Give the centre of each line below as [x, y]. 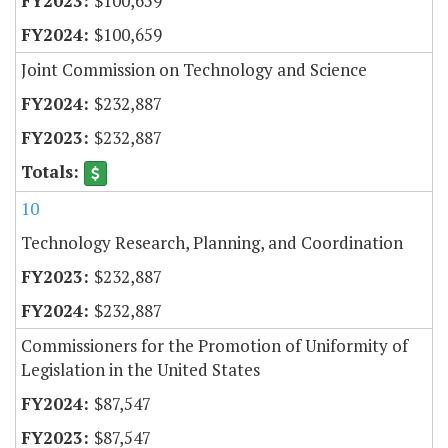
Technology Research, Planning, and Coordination [212, 243]
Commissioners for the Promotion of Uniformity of [214, 346]
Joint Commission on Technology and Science [194, 69]
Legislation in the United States [140, 370]
